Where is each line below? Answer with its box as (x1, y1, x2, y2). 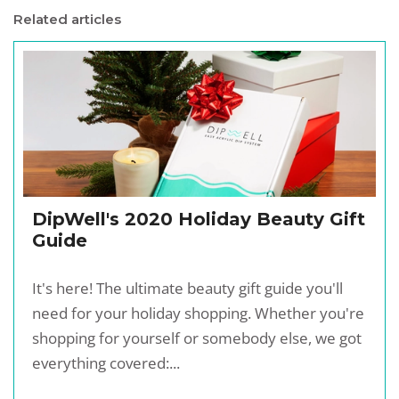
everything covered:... (32, 353, 180, 374)
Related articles (13, 10, 121, 28)
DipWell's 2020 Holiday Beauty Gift (32, 208, 365, 231)
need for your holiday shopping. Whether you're (32, 303, 364, 324)
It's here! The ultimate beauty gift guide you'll (32, 278, 343, 299)
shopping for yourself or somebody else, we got (32, 328, 362, 349)
